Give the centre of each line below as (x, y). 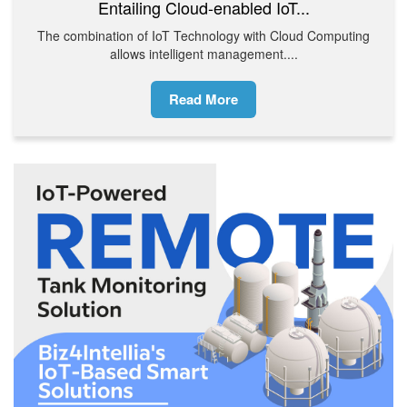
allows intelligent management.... (203, 54)
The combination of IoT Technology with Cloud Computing (203, 36)
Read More (203, 99)
